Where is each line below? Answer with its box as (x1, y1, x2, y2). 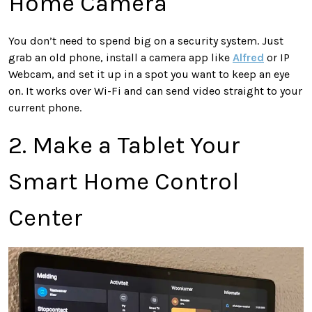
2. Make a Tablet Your (8, 131, 240, 160)
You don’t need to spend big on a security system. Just (8, 34, 283, 48)
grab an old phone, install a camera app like (8, 51, 233, 65)
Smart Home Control (8, 167, 239, 196)
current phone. (8, 101, 81, 115)
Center (8, 203, 83, 233)
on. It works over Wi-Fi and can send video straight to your (8, 84, 302, 98)
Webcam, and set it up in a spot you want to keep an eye (8, 68, 290, 81)
